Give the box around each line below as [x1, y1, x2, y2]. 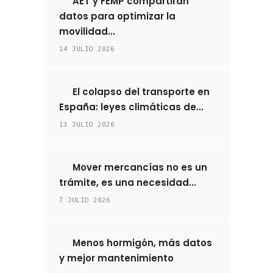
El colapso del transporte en [70, 85, 210, 98]
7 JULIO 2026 [58, 196, 110, 204]
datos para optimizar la [58, 10, 175, 23]
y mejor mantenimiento [58, 252, 174, 264]
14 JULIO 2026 [58, 44, 115, 53]
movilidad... [58, 25, 115, 38]
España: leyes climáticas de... [58, 101, 204, 113]
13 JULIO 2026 [58, 120, 115, 129]
